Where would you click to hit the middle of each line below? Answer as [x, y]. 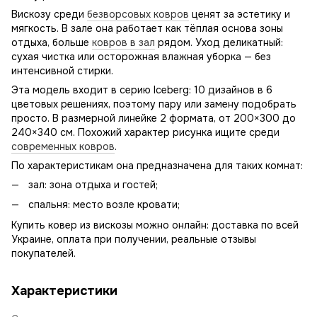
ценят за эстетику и [240, 14]
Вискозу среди [49, 14]
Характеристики [64, 290]
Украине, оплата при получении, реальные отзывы [134, 239]
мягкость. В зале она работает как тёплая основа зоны [147, 28]
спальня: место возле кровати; [104, 205]
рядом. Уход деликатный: [219, 42]
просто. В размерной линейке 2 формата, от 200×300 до [154, 118]
